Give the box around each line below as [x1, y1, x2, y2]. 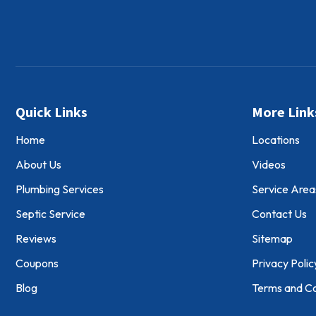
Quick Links [16, 103, 87, 121]
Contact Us [251, 207, 307, 221]
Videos [251, 157, 286, 172]
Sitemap [251, 231, 293, 246]
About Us [16, 157, 61, 172]
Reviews [16, 231, 56, 246]
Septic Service [16, 207, 85, 221]
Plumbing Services [16, 182, 104, 197]
